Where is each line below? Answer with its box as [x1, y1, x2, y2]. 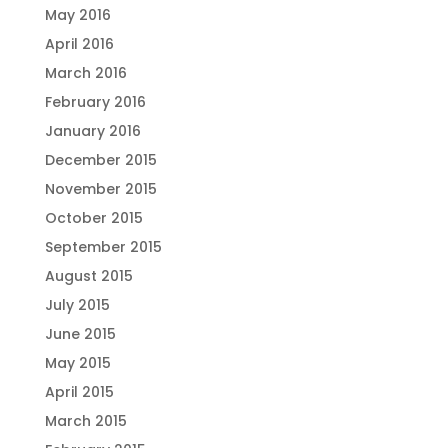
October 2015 [44, 208, 143, 228]
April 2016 [44, 34, 114, 54]
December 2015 [44, 150, 157, 170]
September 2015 [44, 237, 162, 257]
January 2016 [44, 121, 141, 141]
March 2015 [44, 411, 127, 431]
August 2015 [44, 266, 133, 286]
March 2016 [44, 63, 127, 83]
